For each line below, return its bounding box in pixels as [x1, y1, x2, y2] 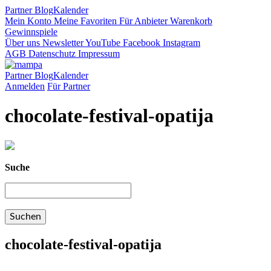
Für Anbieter [117, 16, 168, 26]
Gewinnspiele [5, 27, 57, 37]
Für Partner [47, 81, 90, 91]
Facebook [120, 38, 160, 48]
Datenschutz [26, 48, 76, 59]
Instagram [160, 38, 200, 48]
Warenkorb [168, 16, 212, 26]
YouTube [83, 38, 120, 48]
